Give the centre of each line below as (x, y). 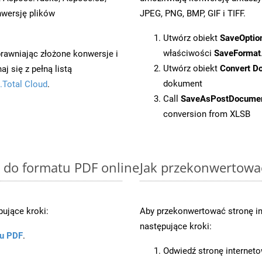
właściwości (189, 53)
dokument (183, 83)
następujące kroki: (176, 226)
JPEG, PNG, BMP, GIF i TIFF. (193, 13)
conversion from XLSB (207, 114)
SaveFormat (237, 53)
